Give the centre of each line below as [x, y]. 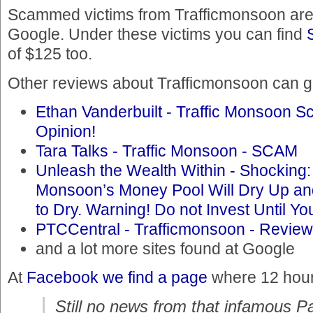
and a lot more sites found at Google [165, 249]
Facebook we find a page [117, 278]
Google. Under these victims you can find [157, 35]
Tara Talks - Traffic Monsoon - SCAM [167, 151]
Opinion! [66, 132]
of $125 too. [50, 54]
